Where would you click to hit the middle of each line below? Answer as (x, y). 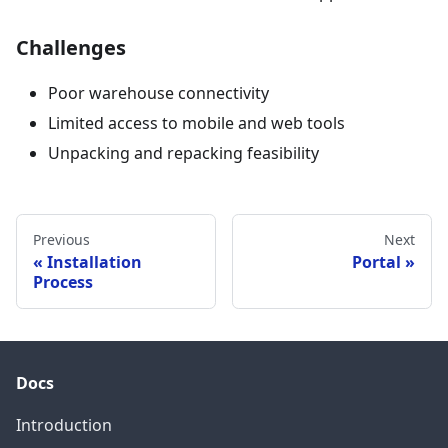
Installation (94, 262)
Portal (376, 262)
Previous (61, 239)
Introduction (64, 425)
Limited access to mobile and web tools (196, 123)
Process (63, 282)
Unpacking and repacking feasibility (183, 153)
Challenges (71, 47)
